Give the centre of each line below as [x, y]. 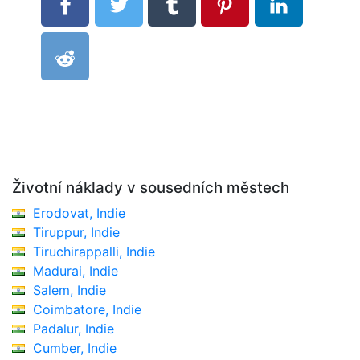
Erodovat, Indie [79, 213]
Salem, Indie [70, 290]
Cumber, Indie [75, 348]
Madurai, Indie [76, 270]
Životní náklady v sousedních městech [151, 187]
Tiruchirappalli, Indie [94, 251]
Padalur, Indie [74, 328]
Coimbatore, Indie [87, 309]
